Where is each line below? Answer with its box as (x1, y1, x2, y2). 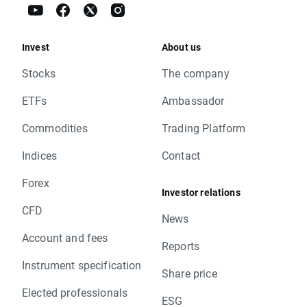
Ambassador (162, 93, 225, 108)
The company (162, 65, 230, 80)
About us (162, 40, 201, 53)
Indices (22, 147, 58, 162)
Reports (162, 238, 200, 253)
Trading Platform (162, 120, 246, 135)
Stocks (22, 65, 56, 80)
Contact (162, 147, 201, 162)
